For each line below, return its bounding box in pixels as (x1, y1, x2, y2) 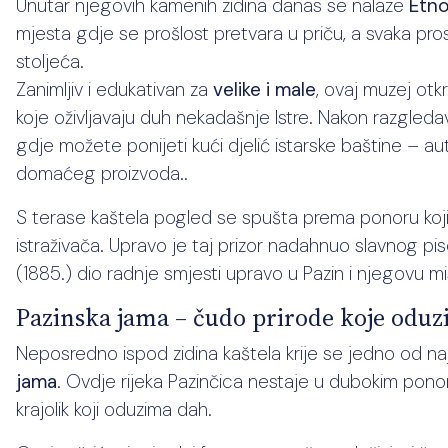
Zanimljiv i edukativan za (16, 77, 213, 102)
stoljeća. (16, 49, 84, 74)
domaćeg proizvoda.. (16, 161, 188, 186)
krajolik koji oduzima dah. (16, 397, 212, 422)
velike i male (213, 77, 316, 102)
